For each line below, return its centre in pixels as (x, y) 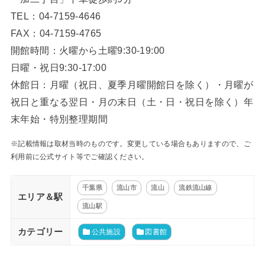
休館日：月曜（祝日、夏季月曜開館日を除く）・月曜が (132, 85)
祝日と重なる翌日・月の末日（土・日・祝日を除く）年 (132, 102)
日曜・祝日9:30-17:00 (59, 68)
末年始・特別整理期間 (59, 119)
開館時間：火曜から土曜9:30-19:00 (88, 51)
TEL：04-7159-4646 (56, 16)
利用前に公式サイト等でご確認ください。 (80, 157)
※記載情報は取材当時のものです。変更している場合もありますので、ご (130, 144)
